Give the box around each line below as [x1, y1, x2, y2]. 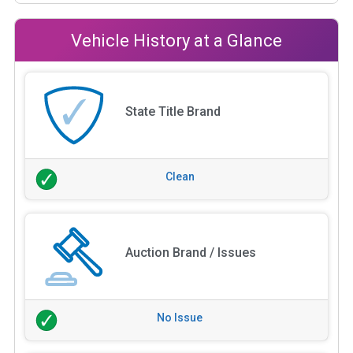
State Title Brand [124, 103, 221, 119]
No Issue [157, 310, 203, 324]
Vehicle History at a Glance [71, 30, 282, 50]
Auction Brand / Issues [124, 244, 256, 260]
